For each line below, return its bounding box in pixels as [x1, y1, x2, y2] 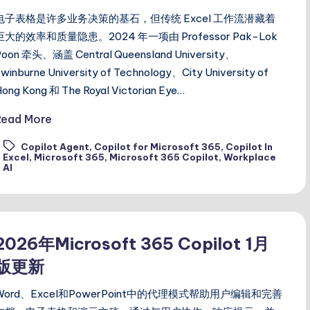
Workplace [224, 152, 277, 163]
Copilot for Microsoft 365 [93, 141, 221, 153]
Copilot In [225, 141, 273, 153]
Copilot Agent [20, 141, 89, 153]
